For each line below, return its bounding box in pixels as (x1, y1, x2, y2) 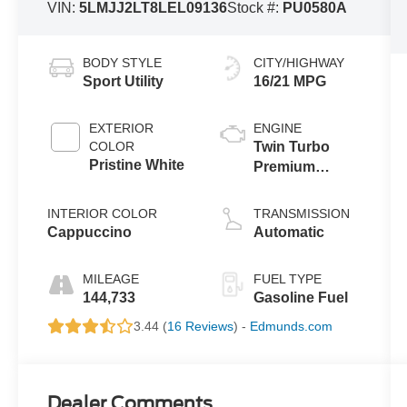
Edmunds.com (250, 318, 333, 333)
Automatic (253, 223, 324, 240)
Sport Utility (83, 73, 164, 89)
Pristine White (89, 156, 185, 173)
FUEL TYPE (253, 271, 322, 286)
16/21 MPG (253, 73, 326, 89)
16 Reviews (167, 318, 234, 333)
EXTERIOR (89, 120, 154, 135)
